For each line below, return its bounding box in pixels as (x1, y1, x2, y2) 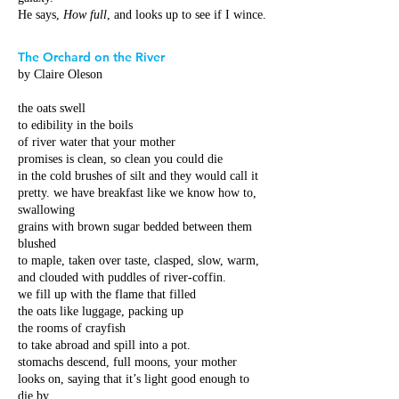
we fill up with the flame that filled (18, 288, 196, 301)
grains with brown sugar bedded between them (18, 220, 252, 233)
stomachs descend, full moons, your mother (18, 355, 237, 369)
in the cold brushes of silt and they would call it (18, 169, 258, 183)
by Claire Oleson (18, 68, 102, 81)
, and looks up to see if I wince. (107, 8, 266, 21)
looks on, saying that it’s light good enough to (18, 372, 249, 386)
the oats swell (18, 102, 85, 115)
